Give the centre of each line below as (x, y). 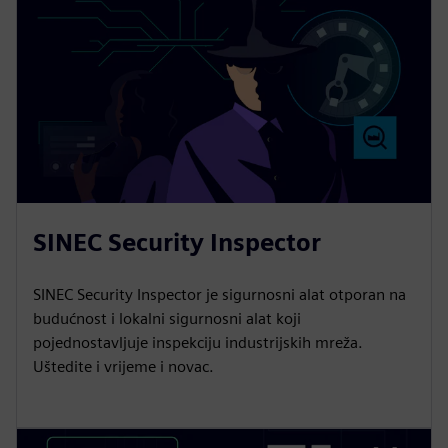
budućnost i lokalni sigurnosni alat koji (167, 318)
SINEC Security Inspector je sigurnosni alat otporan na (219, 294)
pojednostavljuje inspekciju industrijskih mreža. (198, 342)
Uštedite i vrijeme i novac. (123, 366)
